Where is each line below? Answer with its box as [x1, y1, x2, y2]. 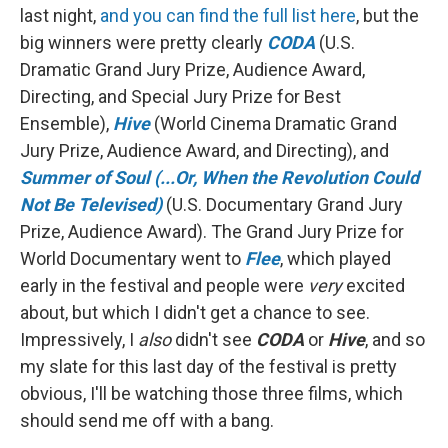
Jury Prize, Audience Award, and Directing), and [20, 139, 389, 161]
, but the [356, 4, 419, 26]
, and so [365, 328, 425, 350]
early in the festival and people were [20, 274, 308, 296]
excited [342, 274, 405, 296]
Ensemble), [20, 112, 113, 134]
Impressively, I [20, 328, 138, 350]
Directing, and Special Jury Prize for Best [20, 85, 341, 107]
